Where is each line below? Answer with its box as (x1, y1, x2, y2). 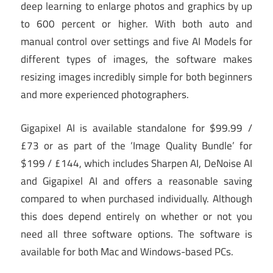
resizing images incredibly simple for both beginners (21, 69, 252, 85)
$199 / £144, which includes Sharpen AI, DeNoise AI (21, 155, 252, 171)
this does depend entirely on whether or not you (21, 208, 252, 224)
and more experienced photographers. (21, 87, 189, 103)
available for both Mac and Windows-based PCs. (21, 243, 233, 260)
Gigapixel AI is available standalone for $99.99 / (21, 119, 252, 136)
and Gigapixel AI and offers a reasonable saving (21, 172, 252, 189)
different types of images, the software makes (21, 51, 252, 68)
